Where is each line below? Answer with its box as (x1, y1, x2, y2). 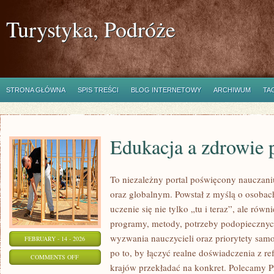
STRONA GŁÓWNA (6, 86, 65, 94)
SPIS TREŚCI (78, 86, 119, 94)
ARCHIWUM (213, 86, 251, 94)
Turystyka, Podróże (6, 14, 176, 43)
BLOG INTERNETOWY (131, 86, 201, 94)
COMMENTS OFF (31, 253, 80, 261)
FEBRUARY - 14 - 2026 (24, 234, 86, 243)
